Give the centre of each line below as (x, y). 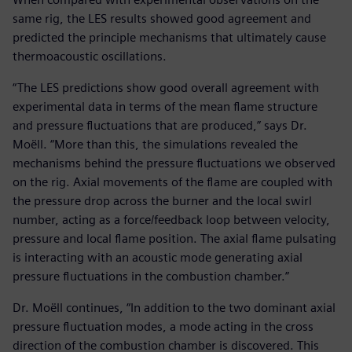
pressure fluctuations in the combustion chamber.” (151, 277)
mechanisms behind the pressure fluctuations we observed (174, 163)
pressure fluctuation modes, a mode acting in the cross (163, 327)
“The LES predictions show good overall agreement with (166, 88)
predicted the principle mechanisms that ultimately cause (169, 38)
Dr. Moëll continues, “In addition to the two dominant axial (174, 308)
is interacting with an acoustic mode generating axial (158, 258)
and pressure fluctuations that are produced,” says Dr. (160, 126)
